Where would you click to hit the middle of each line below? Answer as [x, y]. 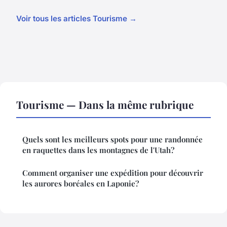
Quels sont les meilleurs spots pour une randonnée [112, 139]
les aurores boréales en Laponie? [81, 183]
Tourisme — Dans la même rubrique [105, 104]
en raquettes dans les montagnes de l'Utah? [98, 150]
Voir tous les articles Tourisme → [77, 18]
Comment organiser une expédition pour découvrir [113, 173]
